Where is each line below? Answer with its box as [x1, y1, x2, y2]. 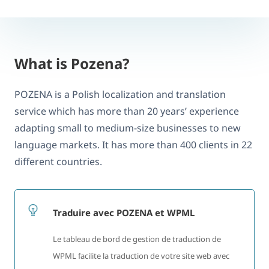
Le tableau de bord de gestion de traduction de [53, 234, 221, 245]
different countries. [14, 154, 102, 168]
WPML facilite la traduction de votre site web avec [53, 250, 229, 262]
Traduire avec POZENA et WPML [53, 207, 195, 219]
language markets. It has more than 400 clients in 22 [14, 138, 252, 151]
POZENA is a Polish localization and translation [14, 87, 226, 101]
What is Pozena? [14, 53, 129, 73]
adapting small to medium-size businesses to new [14, 121, 241, 134]
